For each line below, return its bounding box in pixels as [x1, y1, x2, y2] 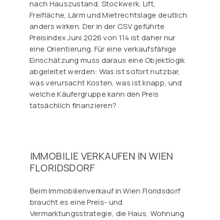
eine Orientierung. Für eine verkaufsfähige [29, 44, 177, 55]
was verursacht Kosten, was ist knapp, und [29, 78, 182, 88]
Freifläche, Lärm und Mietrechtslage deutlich [29, 10, 188, 21]
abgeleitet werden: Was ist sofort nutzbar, [29, 66, 181, 77]
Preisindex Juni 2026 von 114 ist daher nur [29, 32, 176, 43]
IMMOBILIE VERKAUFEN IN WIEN [29, 149, 173, 163]
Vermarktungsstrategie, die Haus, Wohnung [29, 208, 185, 219]
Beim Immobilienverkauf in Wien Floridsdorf [29, 186, 181, 196]
